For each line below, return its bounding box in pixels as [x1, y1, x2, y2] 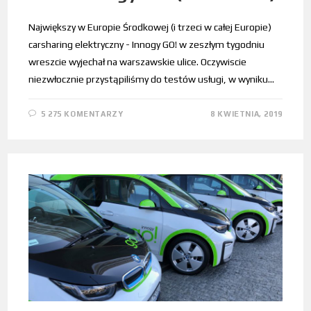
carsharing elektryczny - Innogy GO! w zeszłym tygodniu [28, 39, 265, 51]
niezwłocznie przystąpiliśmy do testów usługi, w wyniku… [28, 74, 275, 85]
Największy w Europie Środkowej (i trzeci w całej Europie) [28, 22, 272, 33]
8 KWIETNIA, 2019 [210, 110, 283, 119]
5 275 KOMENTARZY [40, 110, 124, 119]
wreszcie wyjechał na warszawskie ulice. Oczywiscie [28, 56, 247, 68]
